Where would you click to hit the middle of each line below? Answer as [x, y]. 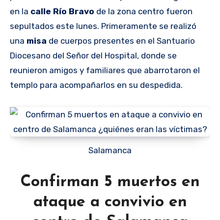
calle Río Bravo [62, 11]
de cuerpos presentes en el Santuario [122, 41]
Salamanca [112, 150]
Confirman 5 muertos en [110, 182]
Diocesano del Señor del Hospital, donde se [93, 55]
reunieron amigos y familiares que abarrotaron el [105, 70]
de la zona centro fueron [143, 11]
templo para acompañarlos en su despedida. [96, 85]
